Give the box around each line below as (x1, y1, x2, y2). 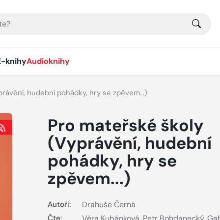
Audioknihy (27, 56, 70, 66)
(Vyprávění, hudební (47, 132, 212, 154)
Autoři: (47, 199, 71, 209)
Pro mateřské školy (47, 114, 204, 137)
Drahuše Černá (82, 199, 136, 210)
